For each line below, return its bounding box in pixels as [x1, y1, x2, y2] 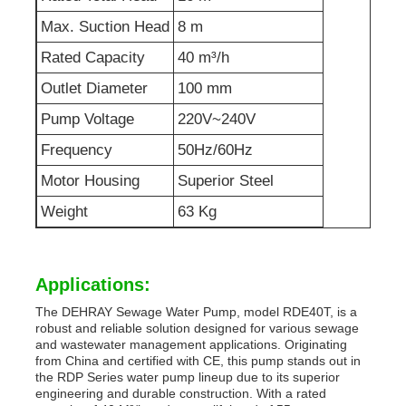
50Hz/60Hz [178, 140, 254, 159]
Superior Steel [178, 171, 275, 189]
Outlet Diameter [41, 79, 149, 97]
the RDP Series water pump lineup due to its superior [35, 369, 341, 384]
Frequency [41, 140, 113, 159]
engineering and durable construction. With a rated [35, 385, 327, 401]
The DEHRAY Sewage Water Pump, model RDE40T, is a [35, 304, 358, 319]
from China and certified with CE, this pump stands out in [35, 353, 362, 368]
